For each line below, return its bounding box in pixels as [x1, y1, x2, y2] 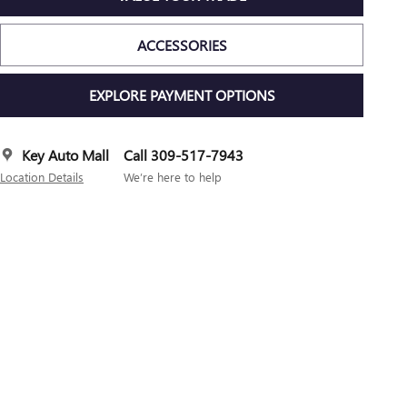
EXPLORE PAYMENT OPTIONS [88, 85, 275, 105]
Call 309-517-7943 [124, 144, 243, 164]
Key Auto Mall [22, 144, 109, 164]
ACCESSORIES [136, 35, 227, 55]
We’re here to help [124, 168, 222, 184]
